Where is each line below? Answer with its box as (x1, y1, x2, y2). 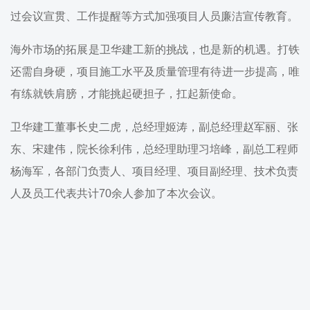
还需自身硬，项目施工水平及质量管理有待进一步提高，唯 (10, 66, 300, 78)
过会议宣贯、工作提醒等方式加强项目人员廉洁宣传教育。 (10, 10, 298, 23)
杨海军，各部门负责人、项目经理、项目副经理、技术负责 (10, 165, 298, 178)
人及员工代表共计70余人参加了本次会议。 (10, 188, 222, 200)
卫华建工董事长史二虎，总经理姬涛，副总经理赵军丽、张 (10, 121, 298, 134)
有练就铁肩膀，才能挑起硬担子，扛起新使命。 (10, 88, 243, 100)
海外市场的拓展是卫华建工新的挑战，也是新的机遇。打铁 (10, 44, 300, 56)
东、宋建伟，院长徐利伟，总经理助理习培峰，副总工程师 (10, 143, 298, 156)
